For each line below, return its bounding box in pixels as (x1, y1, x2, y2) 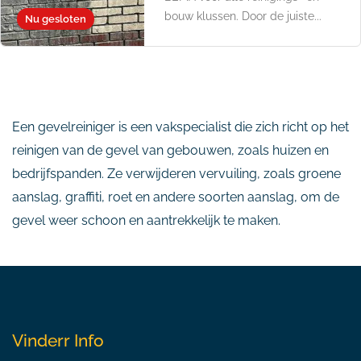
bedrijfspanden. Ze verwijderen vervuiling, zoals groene (12, 166, 341, 181)
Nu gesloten (25, 13, 86, 25)
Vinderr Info (12, 330, 104, 351)
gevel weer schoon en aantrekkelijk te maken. (12, 213, 280, 228)
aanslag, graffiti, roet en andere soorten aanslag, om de (12, 189, 339, 205)
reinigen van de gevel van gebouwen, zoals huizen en (12, 143, 329, 158)
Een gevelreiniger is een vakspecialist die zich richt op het (12, 119, 349, 135)
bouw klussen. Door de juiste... (164, 10, 322, 23)
